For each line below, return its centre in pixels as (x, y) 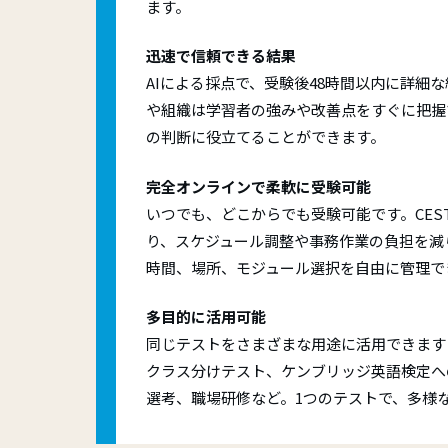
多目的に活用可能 (206, 316)
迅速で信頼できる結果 (221, 55)
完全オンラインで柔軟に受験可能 (258, 186)
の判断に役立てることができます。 (265, 136)
